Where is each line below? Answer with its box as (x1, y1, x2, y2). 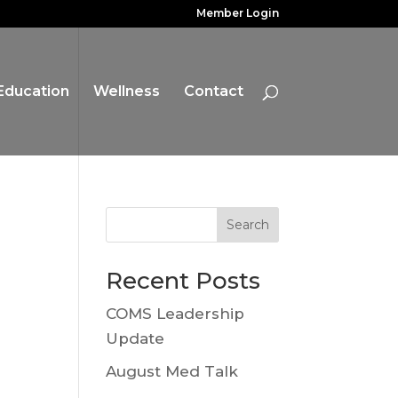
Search (226, 217, 269, 233)
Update (106, 330, 165, 347)
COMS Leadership (106, 305, 245, 322)
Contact (183, 83, 243, 99)
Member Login (195, 6, 279, 20)
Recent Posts (106, 267, 261, 295)
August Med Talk (106, 362, 239, 380)
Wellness (92, 83, 160, 99)
